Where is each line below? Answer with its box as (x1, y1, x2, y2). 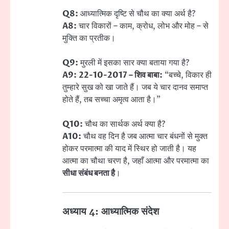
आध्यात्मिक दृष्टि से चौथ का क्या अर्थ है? (78, 8, 195, 20)
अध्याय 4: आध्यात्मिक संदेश (62, 205, 159, 218)
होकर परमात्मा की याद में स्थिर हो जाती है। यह (62, 143, 196, 155)
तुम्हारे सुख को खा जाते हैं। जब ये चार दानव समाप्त (62, 82, 208, 94)
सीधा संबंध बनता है (62, 168, 115, 179)
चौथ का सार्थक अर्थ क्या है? (83, 119, 165, 130)
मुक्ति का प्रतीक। (62, 33, 116, 44)
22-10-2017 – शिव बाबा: (79, 70, 163, 81)
